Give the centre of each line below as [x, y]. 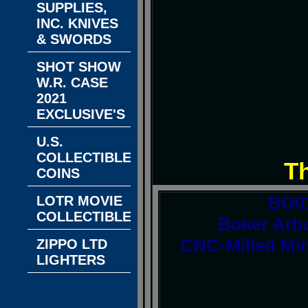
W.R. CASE [72, 82]
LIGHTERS [71, 260]
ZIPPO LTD [72, 244]
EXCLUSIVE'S [81, 114]
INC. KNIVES [77, 23]
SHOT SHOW [79, 67]
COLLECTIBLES [88, 217]
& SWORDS [74, 39]
